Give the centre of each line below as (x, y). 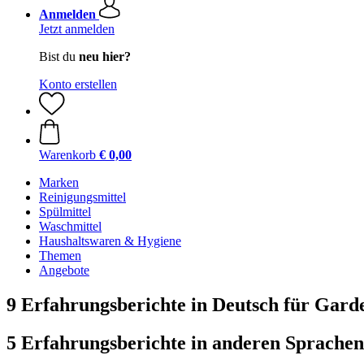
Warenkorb (67, 155)
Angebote (64, 270)
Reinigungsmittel (82, 197)
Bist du (59, 56)
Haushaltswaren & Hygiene (110, 241)
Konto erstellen (78, 84)
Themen (60, 256)
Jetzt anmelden (77, 29)
